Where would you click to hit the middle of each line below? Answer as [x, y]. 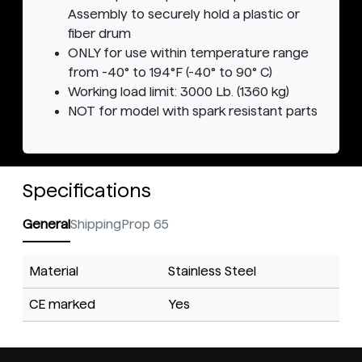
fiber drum [99, 34]
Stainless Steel [212, 271]
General [46, 225]
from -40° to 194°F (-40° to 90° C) [170, 73]
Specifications [87, 191]
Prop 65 [145, 225]
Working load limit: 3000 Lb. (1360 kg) [179, 92]
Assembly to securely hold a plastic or [184, 15]
